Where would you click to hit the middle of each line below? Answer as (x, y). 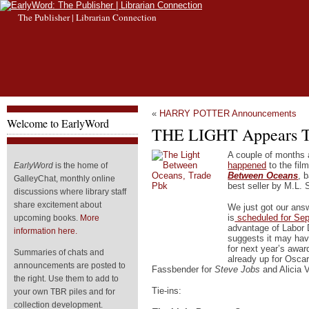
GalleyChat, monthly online (64, 179)
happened (247, 165)
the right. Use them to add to (66, 279)
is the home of (80, 166)
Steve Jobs (237, 269)
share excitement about (58, 205)
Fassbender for (183, 269)
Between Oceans (263, 175)
